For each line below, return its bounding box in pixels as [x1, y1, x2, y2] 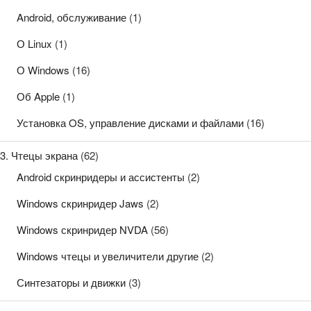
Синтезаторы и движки [17, 275, 126, 290]
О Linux [17, 36, 52, 51]
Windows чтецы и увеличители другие [17, 249, 199, 264]
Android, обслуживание [17, 10, 126, 25]
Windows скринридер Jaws [17, 196, 144, 211]
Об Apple [17, 89, 60, 104]
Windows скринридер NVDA [17, 222, 148, 237]
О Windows [17, 62, 69, 78]
